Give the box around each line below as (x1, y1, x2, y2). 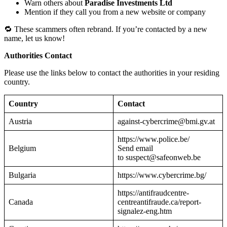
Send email (118, 144, 153, 153)
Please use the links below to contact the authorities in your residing (4, 68, 219, 78)
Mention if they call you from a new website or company (24, 8, 206, 17)
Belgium (9, 144, 36, 153)
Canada (9, 198, 33, 207)
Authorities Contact (4, 51, 72, 60)
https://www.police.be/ (118, 135, 190, 144)
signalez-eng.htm (118, 207, 172, 216)
